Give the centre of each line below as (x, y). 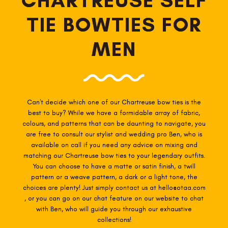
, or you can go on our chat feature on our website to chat (114, 198)
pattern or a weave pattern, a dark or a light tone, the (114, 177)
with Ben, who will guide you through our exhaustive (114, 209)
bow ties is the (179, 102)
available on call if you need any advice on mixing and (114, 145)
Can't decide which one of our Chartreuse (92, 102)
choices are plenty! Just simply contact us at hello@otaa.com (114, 187)
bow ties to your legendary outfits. (153, 155)
